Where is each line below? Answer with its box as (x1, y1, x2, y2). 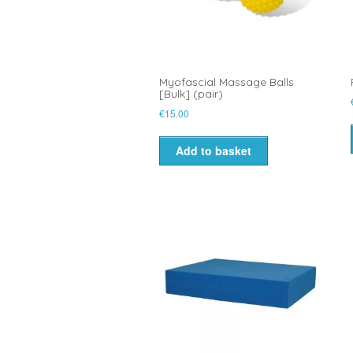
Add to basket (176, 143, 251, 159)
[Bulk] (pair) (159, 87, 223, 102)
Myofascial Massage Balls (159, 75, 294, 90)
